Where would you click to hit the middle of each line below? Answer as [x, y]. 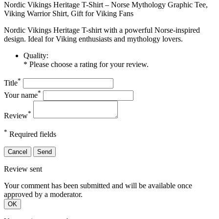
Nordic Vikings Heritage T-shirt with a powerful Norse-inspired [102, 30]
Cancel [18, 152]
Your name [21, 95]
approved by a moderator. [43, 195]
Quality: [36, 56]
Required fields [32, 134]
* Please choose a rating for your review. [86, 65]
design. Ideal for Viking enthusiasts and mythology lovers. [93, 39]
